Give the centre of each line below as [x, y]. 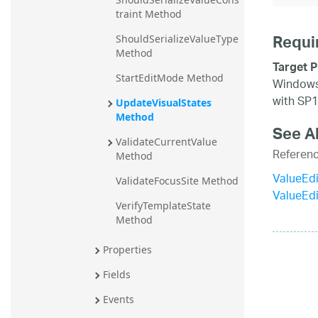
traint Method [149, 14]
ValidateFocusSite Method [177, 181]
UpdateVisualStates [164, 103]
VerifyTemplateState [163, 206]
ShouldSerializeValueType [177, 39]
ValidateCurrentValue [166, 142]
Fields [117, 275]
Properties [127, 250]
